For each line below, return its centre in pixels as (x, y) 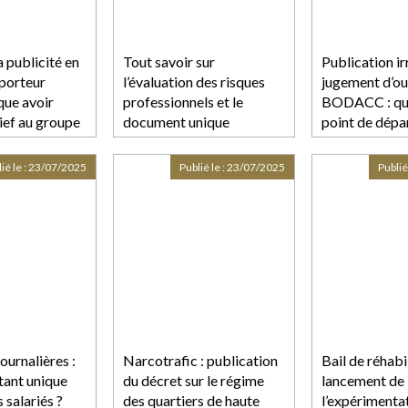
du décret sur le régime (194, 380)
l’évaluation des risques (194, 81)
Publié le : (203, 167)
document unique (176, 121)
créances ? (354, 161)
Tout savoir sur (169, 61)
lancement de (363, 380)
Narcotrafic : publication (200, 360)
